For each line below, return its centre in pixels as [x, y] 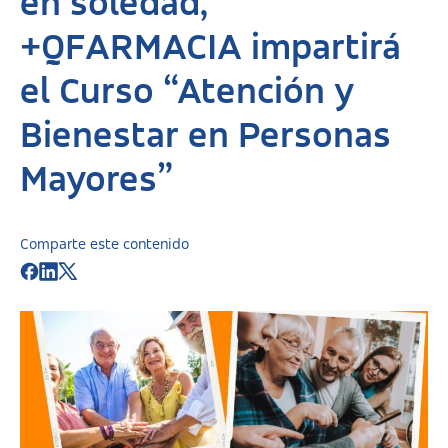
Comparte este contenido [104, 245]
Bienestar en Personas [205, 137]
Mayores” [96, 181]
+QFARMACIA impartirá [210, 49]
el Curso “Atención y [187, 93]
